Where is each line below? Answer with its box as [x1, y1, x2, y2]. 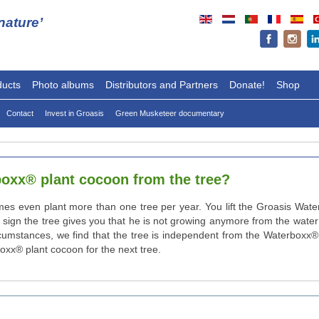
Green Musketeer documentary [115, 109, 224, 117]
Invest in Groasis [45, 109, 104, 117]
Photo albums [32, 79, 94, 90]
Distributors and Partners [105, 79, 218, 90]
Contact [6, 109, 33, 117]
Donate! [229, 79, 265, 90]
